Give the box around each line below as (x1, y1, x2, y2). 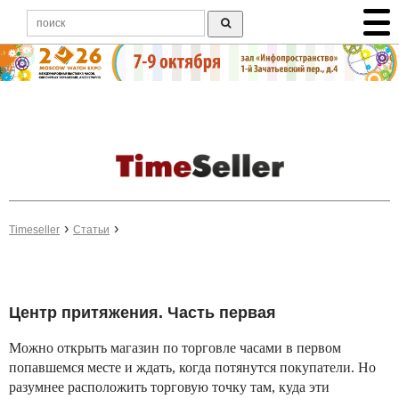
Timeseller (9, 224, 60, 237)
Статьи (73, 224, 110, 237)
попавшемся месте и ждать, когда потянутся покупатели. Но (9, 360, 376, 376)
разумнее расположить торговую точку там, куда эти (9, 379, 330, 395)
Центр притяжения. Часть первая (9, 304, 276, 322)
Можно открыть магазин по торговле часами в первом (9, 340, 341, 356)
